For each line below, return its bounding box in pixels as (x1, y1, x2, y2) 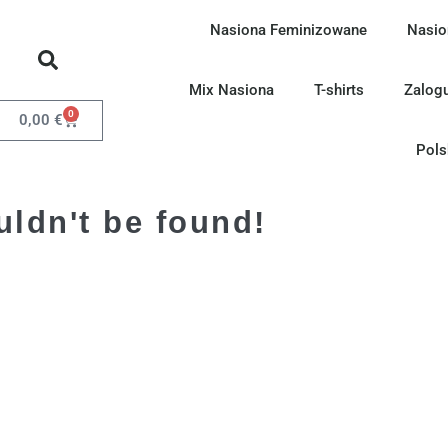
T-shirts (314, 81, 365, 99)
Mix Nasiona (189, 81, 275, 99)
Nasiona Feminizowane (209, 21, 367, 39)
